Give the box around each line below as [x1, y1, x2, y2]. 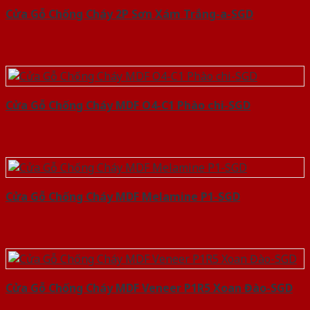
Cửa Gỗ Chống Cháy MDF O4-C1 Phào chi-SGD [6, 98, 250, 113]
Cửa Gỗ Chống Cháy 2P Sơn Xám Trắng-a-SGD [6, 6, 253, 22]
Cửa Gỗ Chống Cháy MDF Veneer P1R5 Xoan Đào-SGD [6, 280, 293, 296]
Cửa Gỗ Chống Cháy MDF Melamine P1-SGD [6, 189, 240, 205]
